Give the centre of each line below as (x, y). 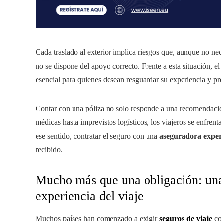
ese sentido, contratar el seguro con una (97, 136)
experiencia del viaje (90, 196)
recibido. (49, 150)
